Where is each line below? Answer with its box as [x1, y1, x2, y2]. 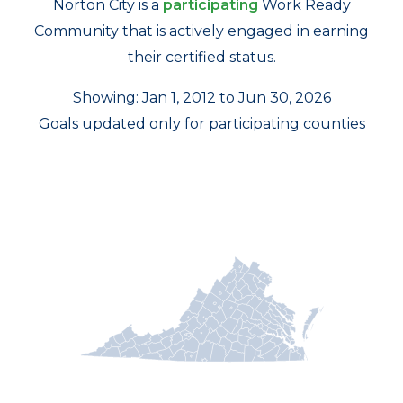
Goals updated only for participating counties [38, 115, 365, 132]
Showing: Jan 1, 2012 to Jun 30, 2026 [72, 89, 331, 106]
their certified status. [127, 49, 276, 66]
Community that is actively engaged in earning [34, 22, 369, 40]
